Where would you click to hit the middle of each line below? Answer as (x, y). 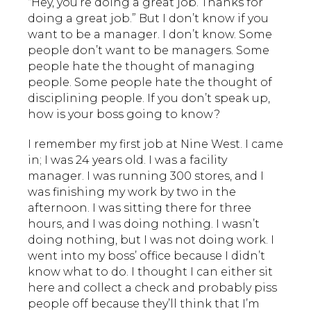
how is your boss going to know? (124, 114)
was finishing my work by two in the (132, 192)
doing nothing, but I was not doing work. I (151, 239)
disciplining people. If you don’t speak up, (149, 98)
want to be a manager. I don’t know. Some (150, 34)
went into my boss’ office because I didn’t (146, 255)
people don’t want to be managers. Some (149, 50)
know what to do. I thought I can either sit (150, 271)
